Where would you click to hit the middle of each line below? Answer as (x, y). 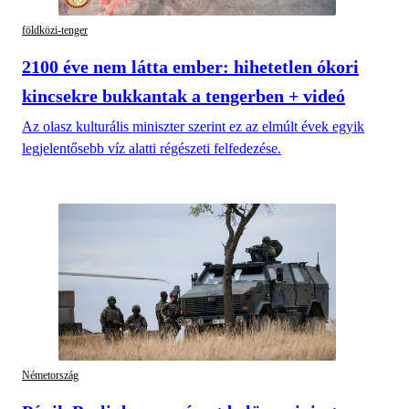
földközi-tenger (55, 30)
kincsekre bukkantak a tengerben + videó (184, 96)
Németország (50, 375)
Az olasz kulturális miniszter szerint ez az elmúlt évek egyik (193, 127)
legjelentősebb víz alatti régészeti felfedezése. (152, 149)
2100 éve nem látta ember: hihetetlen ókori (190, 67)
